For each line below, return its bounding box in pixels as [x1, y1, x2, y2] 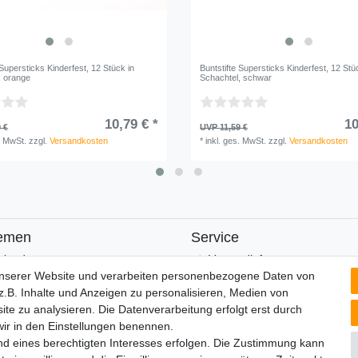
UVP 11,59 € [200, 122, 249, 133]
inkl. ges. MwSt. [205, 136, 267, 146]
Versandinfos [208, 252, 274, 265]
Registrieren [208, 302, 270, 316]
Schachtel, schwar [200, 73, 272, 83]
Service [191, 229, 239, 245]
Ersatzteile [208, 285, 261, 299]
